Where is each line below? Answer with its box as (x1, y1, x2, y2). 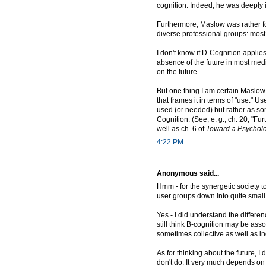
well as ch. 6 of (157, 124, 206, 133)
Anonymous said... (157, 169, 219, 178)
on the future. (157, 67, 199, 76)
